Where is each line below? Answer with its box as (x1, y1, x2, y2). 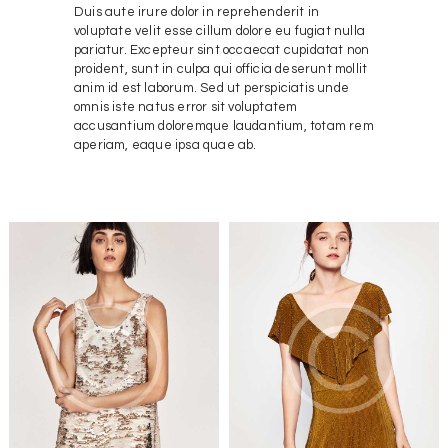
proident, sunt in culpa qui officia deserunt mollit (74, 61, 368, 76)
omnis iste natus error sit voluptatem (74, 99, 298, 114)
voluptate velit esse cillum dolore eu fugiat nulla (74, 23, 365, 38)
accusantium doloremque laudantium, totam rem (74, 118, 374, 133)
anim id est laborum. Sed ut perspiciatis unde (74, 80, 349, 95)
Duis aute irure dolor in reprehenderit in (74, 4, 320, 19)
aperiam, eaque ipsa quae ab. (74, 137, 257, 152)
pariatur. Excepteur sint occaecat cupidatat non (74, 42, 370, 57)
